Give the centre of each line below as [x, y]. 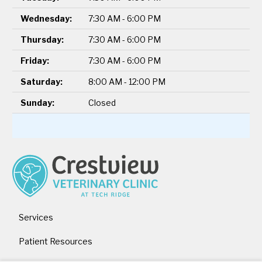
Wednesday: [46, 18]
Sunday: [37, 102]
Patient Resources [55, 241]
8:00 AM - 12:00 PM [127, 81]
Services [36, 217]
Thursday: [42, 39]
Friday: [35, 60]
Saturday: [42, 81]
